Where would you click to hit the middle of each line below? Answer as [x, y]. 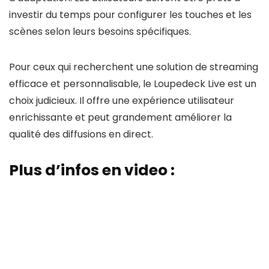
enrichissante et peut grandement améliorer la [120, 117]
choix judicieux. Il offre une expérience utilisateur [122, 101]
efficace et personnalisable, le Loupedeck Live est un [133, 84]
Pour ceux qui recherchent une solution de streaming [134, 67]
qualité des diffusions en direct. [81, 134]
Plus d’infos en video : [92, 170]
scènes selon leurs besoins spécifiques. [100, 32]
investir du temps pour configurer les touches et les [130, 15]
